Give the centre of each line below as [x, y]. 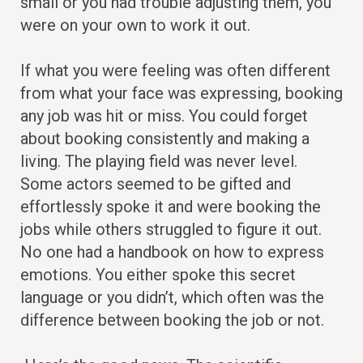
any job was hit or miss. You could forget [164, 116]
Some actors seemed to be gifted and [156, 184]
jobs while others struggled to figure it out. [171, 230]
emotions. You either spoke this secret [158, 275]
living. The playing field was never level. [159, 162]
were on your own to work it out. [135, 26]
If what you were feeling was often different [175, 71]
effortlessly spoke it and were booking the [171, 207]
